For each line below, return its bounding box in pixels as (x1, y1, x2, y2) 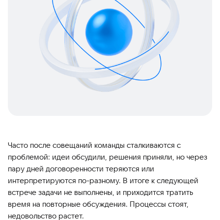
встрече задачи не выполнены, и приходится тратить (8, 188, 193, 197)
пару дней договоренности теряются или (8, 164, 154, 173)
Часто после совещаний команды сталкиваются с (8, 140, 181, 150)
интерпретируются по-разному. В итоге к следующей (8, 176, 198, 185)
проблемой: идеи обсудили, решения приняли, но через (8, 152, 207, 162)
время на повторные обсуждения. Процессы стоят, (8, 199, 189, 209)
